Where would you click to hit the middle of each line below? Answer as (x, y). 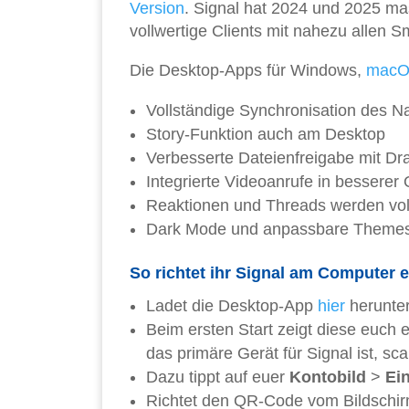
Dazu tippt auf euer (218, 377)
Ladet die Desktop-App (232, 305)
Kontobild (328, 377)
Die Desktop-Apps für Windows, (248, 70)
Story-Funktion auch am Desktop (266, 134)
